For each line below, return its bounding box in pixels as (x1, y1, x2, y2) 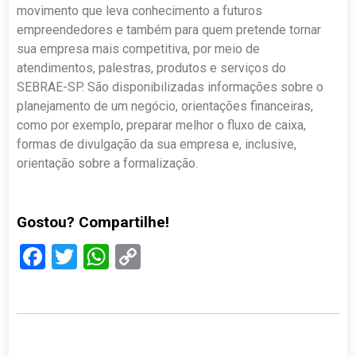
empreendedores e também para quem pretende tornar (17, 22, 322, 37)
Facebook (45, 242, 152, 272)
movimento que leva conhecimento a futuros (17, 3, 263, 18)
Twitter (77, 242, 156, 272)
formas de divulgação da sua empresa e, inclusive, (17, 137, 297, 152)
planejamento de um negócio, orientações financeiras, (17, 99, 314, 114)
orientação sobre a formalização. (17, 156, 199, 171)
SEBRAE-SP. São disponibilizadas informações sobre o (17, 79, 324, 95)
